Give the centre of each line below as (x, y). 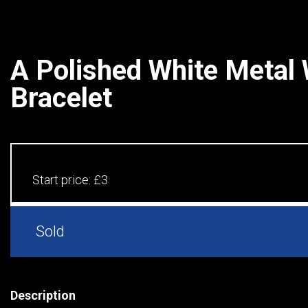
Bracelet (61, 98)
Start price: (63, 180)
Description (43, 295)
